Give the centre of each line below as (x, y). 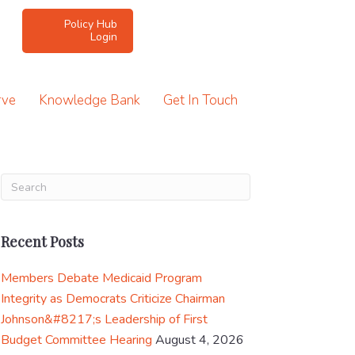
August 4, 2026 (200, 340)
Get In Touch (200, 100)
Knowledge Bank (90, 100)
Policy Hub (91, 24)
